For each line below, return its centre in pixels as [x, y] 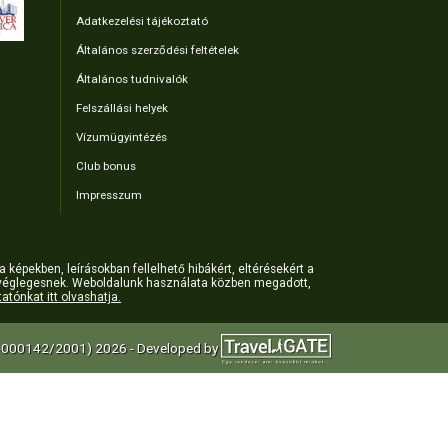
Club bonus [106, 165]
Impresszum [109, 194]
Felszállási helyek [122, 107]
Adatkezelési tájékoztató [142, 20]
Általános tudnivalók [132, 78]
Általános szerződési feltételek [157, 49]
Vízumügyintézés [121, 136]
